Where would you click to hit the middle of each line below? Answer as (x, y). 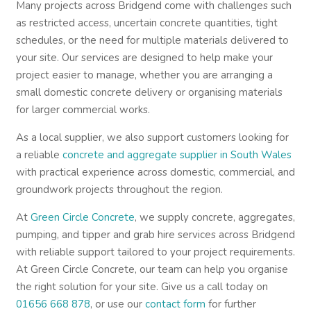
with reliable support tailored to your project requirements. (155, 252)
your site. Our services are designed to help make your (144, 58)
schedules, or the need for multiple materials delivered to (152, 40)
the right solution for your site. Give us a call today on (142, 287)
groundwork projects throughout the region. (119, 190)
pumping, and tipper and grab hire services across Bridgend (155, 235)
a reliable (37, 155)
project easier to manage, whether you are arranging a (144, 75)
